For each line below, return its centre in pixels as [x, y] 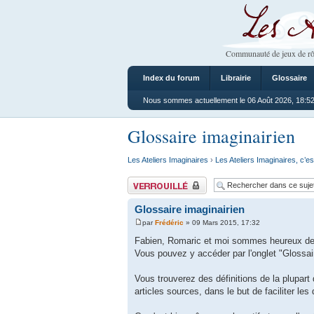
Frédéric [169, 223]
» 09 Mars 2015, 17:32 [222, 223]
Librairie [236, 78]
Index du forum [171, 78]
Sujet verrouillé [152, 180]
